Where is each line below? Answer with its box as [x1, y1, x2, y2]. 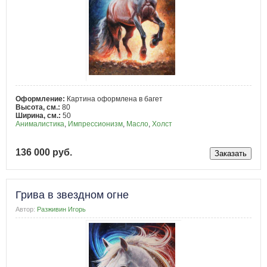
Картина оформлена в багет [67, 95, 163, 104]
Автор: [15, 205, 35, 213]
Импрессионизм [68, 120, 123, 129]
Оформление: [15, 95, 67, 104]
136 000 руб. [15, 147, 72, 157]
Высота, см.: [15, 103, 62, 112]
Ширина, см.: [15, 111, 63, 120]
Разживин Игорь [37, 205, 86, 213]
